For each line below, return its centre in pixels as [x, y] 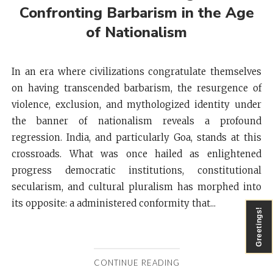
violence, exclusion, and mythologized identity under [136, 105]
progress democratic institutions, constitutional [136, 170]
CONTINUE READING [136, 262]
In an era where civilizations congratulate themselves [136, 72]
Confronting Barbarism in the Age [136, 13]
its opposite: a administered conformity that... [114, 203]
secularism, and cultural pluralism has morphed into [136, 187]
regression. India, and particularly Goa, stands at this [136, 137]
